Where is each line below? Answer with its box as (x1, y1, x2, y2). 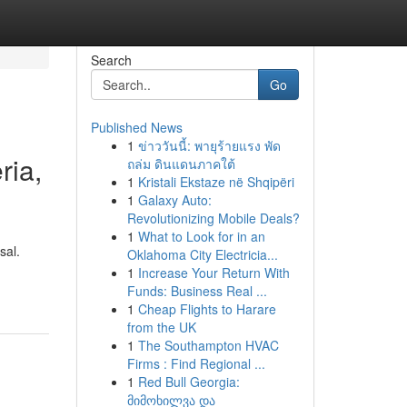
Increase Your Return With (137, 263, 290, 282)
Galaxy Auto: (137, 191, 212, 209)
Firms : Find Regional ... (126, 354, 265, 372)
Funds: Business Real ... (126, 282, 267, 300)
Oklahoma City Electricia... (126, 245, 278, 263)
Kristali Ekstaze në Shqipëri (137, 173, 294, 191)
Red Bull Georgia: (137, 372, 240, 391)
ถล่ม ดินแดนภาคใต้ (126, 154, 235, 173)
